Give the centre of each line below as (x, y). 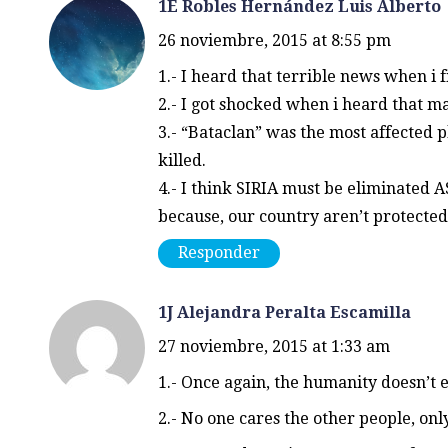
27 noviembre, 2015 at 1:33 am (273, 346)
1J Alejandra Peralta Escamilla (284, 312)
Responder (218, 253)
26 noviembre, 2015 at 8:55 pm (274, 40)
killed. (181, 160)
